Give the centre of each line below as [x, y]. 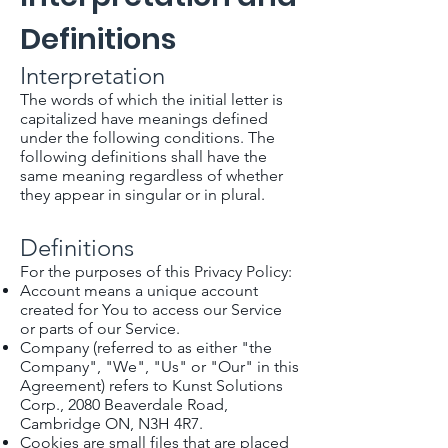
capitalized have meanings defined [144, 118]
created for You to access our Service [151, 309]
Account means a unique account [139, 290]
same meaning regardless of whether [151, 175]
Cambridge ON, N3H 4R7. [111, 423]
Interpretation [92, 75]
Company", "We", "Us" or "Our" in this [159, 366]
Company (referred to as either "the [146, 347]
